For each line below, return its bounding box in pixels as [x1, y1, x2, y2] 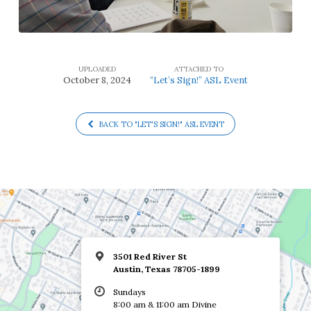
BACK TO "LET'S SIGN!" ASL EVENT [96, 119, 224, 129]
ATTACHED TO [174, 64, 224, 74]
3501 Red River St [112, 251, 187, 262]
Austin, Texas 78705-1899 [112, 264, 220, 274]
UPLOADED [78, 64, 116, 74]
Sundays [112, 287, 146, 298]
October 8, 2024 [63, 74, 131, 86]
